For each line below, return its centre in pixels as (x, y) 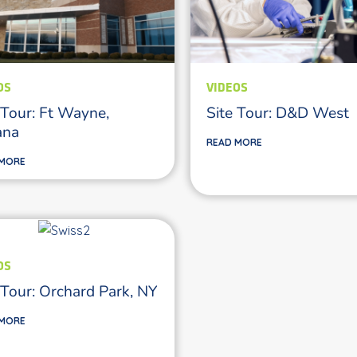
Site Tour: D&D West (278, 112)
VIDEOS (227, 86)
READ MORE (234, 142)
